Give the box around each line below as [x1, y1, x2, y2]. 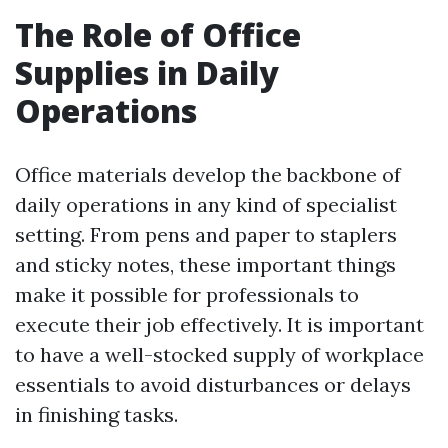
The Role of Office [15, 13, 301, 56]
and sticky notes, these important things [15, 252, 396, 277]
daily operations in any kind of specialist [15, 192, 397, 217]
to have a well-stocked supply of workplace [15, 342, 424, 367]
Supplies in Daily [15, 51, 279, 94]
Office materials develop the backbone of [15, 162, 401, 187]
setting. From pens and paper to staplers [15, 222, 397, 247]
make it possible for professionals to [15, 282, 359, 307]
